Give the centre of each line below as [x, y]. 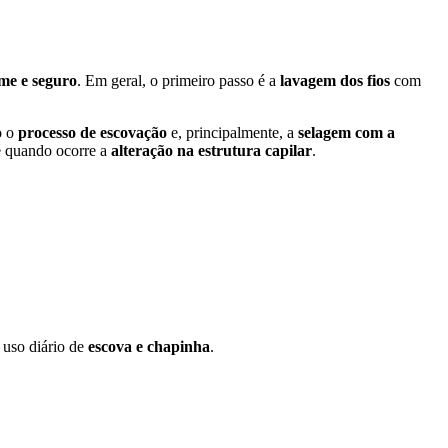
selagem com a [346, 132]
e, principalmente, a [232, 132]
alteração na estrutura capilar [211, 150]
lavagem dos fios [335, 80]
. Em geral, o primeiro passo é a [178, 80]
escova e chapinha [149, 346]
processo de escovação [92, 132]
